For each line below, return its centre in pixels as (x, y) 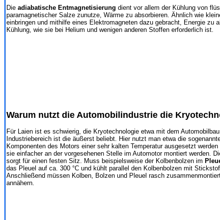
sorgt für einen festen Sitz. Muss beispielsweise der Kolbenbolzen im (106, 161)
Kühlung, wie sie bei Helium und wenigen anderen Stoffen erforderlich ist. (110, 29)
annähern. (20, 183)
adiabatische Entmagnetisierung (67, 7)
